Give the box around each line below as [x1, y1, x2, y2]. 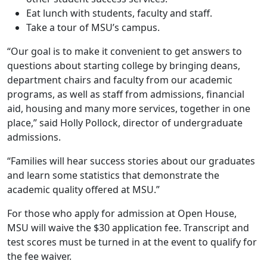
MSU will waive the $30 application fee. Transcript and [7, 221, 249, 235]
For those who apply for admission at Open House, [7, 207, 237, 221]
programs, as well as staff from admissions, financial [7, 88, 244, 101]
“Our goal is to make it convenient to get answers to [7, 45, 242, 58]
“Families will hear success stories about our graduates [7, 154, 255, 168]
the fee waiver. [7, 250, 79, 263]
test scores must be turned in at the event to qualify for [7, 235, 257, 249]
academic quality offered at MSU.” [7, 183, 167, 197]
